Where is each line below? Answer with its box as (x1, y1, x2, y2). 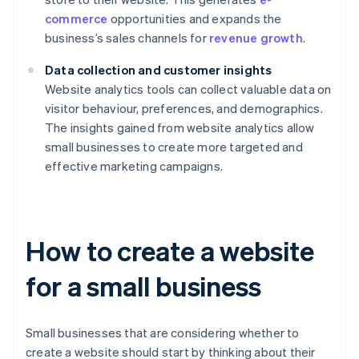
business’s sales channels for (45, 30, 209, 46)
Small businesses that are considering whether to (26, 325, 300, 341)
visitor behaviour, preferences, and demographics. (45, 100, 323, 117)
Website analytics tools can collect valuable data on (45, 81, 332, 98)
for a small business (26, 268, 261, 304)
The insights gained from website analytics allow (45, 119, 315, 136)
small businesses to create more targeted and (45, 139, 303, 155)
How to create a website (26, 233, 314, 268)
